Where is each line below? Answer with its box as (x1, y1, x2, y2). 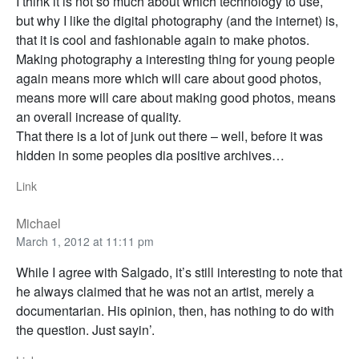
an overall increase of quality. (16, 107, 181, 127)
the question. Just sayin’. (16, 321, 155, 340)
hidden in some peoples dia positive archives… (16, 146, 284, 165)
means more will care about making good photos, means (16, 88, 336, 107)
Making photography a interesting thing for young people (16, 50, 335, 69)
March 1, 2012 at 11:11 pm (16, 233, 154, 250)
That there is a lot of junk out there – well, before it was (16, 127, 323, 146)
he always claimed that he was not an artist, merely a (16, 282, 314, 301)
